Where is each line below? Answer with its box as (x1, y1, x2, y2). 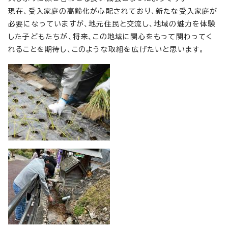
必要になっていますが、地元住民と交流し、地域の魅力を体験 (8, 20, 216, 27)
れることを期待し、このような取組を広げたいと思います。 (8, 45, 205, 53)
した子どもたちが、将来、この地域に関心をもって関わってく (8, 33, 213, 40)
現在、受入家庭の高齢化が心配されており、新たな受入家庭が (8, 7, 218, 15)
